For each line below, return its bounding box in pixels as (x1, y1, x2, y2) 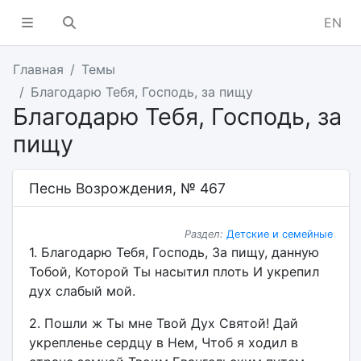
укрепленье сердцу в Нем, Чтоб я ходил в (28, 334, 298, 351)
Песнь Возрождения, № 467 (28, 180, 226, 197)
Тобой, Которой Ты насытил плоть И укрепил (28, 263, 319, 280)
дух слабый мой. (28, 283, 135, 299)
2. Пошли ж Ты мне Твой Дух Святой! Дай (28, 315, 298, 331)
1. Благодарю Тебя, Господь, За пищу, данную (28, 244, 319, 260)
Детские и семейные (226, 228, 333, 240)
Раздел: (184, 228, 223, 240)
